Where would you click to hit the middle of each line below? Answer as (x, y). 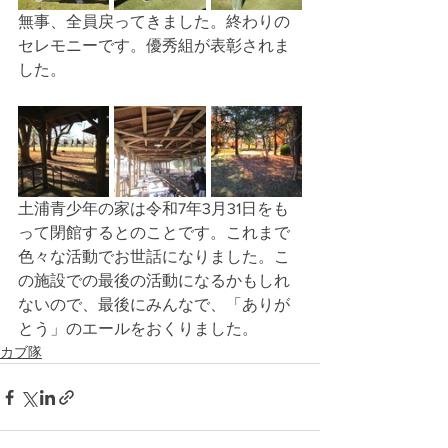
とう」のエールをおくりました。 (138, 328)
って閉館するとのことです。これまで (154, 232)
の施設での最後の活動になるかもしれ (154, 280)
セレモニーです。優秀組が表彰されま (154, 45)
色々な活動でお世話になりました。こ (154, 256)
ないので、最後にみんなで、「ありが (154, 304)
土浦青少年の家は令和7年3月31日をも (153, 208)
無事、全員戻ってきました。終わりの (154, 21)
